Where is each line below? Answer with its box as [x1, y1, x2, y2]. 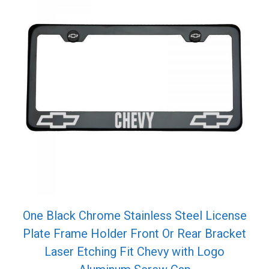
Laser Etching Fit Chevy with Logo [44, 244, 225, 259]
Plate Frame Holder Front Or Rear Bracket [23, 226, 246, 241]
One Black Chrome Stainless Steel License [22, 208, 247, 223]
